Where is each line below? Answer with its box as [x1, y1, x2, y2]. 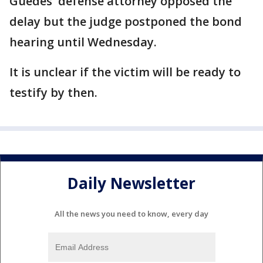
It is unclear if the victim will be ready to [9, 64, 241, 80]
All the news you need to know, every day [55, 208, 208, 219]
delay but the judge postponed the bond [9, 14, 242, 29]
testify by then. [9, 85, 97, 100]
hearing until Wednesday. [9, 34, 157, 50]
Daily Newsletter [68, 173, 195, 194]
